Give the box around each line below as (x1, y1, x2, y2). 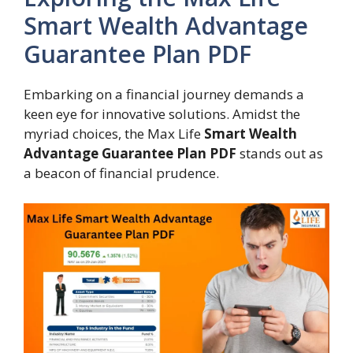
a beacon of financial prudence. (24, 164, 219, 183)
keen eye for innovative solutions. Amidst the (24, 105, 300, 124)
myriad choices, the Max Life (24, 124, 204, 143)
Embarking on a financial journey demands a (24, 85, 304, 104)
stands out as (236, 144, 323, 163)
